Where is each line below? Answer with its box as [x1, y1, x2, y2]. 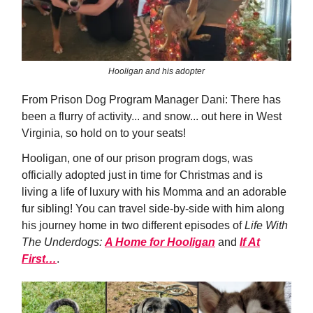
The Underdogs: [22, 236, 105, 249]
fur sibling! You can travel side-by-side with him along [22, 203, 284, 215]
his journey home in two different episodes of [22, 219, 245, 232]
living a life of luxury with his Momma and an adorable [22, 186, 286, 198]
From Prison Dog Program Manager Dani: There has [22, 94, 281, 106]
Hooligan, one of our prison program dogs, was [22, 152, 253, 165]
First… [22, 253, 57, 265]
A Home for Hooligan [105, 236, 215, 249]
